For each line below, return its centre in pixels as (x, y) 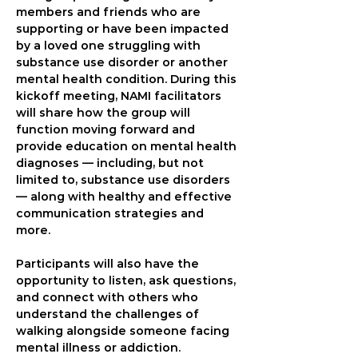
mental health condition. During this (128, 79)
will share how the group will (105, 113)
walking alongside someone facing (124, 331)
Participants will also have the (109, 264)
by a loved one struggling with (110, 46)
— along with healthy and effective (125, 197)
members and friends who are (110, 12)
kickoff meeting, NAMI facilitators (120, 96)
